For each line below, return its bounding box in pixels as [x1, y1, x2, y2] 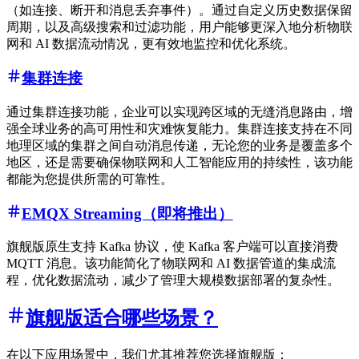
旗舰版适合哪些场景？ [26, 308, 218, 329]
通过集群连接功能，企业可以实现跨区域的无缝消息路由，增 [6, 104, 353, 119]
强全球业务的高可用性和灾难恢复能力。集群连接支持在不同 [6, 121, 353, 135]
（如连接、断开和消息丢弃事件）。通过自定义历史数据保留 [6, 3, 353, 18]
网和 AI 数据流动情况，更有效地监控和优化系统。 [6, 37, 296, 51]
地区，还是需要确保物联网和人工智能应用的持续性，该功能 [6, 155, 353, 169]
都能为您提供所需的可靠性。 [6, 171, 173, 186]
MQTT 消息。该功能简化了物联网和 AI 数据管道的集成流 [6, 256, 336, 271]
